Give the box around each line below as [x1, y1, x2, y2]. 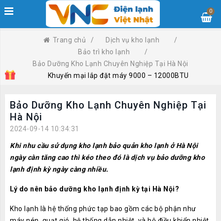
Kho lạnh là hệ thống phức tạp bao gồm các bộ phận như [10, 205, 196, 213]
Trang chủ [52, 36, 86, 44]
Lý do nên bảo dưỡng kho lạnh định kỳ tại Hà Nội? [10, 185, 179, 193]
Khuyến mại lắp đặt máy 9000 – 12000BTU [47, 72, 189, 79]
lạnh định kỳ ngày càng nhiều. [10, 165, 110, 173]
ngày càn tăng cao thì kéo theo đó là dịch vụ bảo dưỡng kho [10, 153, 205, 161]
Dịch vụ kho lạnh [106, 36, 160, 44]
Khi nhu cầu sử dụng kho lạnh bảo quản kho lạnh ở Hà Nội [10, 142, 198, 149]
